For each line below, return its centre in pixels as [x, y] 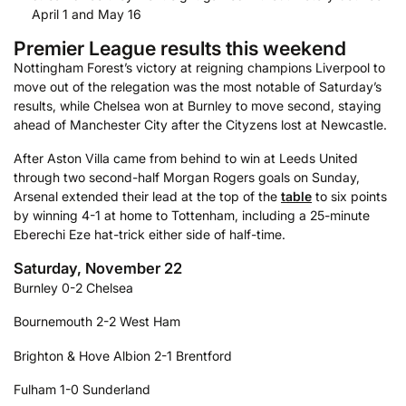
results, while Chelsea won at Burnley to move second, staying [198, 105]
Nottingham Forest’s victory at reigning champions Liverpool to [199, 67]
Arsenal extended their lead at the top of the [147, 197]
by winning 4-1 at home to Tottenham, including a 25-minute [192, 216]
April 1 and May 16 [87, 14]
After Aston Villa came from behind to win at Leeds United [186, 159]
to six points [349, 197]
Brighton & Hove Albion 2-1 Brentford [123, 355]
